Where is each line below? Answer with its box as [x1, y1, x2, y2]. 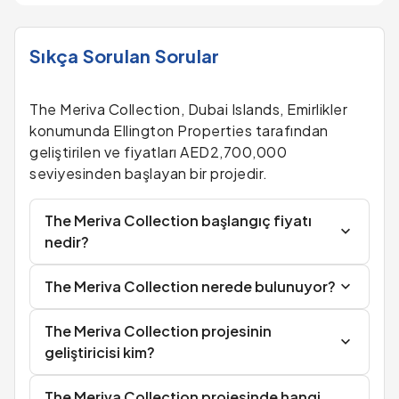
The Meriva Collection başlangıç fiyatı [45, 211, 312, 230]
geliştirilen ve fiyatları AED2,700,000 [29, 142, 287, 161]
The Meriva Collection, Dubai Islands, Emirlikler [29, 100, 347, 118]
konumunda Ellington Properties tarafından [29, 121, 329, 140]
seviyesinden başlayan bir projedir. [29, 164, 268, 183]
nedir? [45, 232, 89, 251]
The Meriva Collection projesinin [45, 322, 272, 340]
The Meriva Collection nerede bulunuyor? [45, 277, 336, 296]
